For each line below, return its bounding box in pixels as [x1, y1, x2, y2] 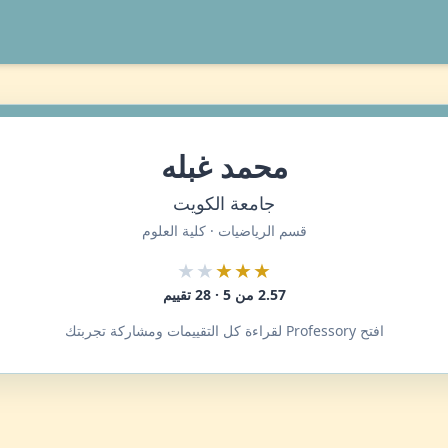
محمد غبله [160, 146, 288, 187]
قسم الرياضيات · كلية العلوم [141, 221, 307, 240]
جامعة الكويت [173, 191, 275, 215]
